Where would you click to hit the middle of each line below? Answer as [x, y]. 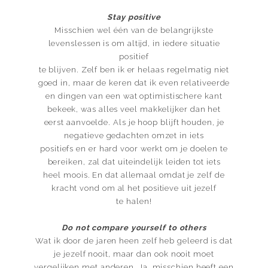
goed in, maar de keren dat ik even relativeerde [134, 83]
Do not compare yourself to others [134, 228]
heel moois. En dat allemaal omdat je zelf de [134, 175]
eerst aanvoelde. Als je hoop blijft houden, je [134, 123]
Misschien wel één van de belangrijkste [134, 31]
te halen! [134, 202]
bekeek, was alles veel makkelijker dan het [134, 109]
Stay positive [134, 17]
